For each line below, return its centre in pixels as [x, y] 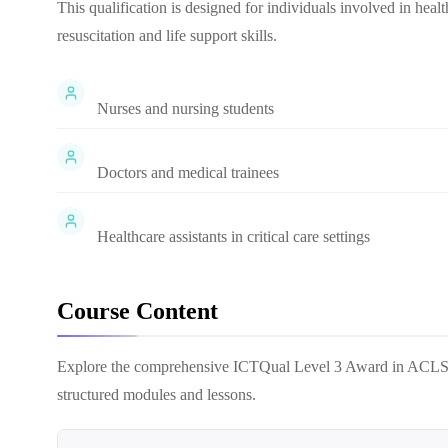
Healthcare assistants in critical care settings [233, 236]
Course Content [137, 311]
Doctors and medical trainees [188, 172]
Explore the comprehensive [145, 366]
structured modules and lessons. [156, 394]
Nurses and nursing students [185, 108]
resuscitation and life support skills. [167, 35]
